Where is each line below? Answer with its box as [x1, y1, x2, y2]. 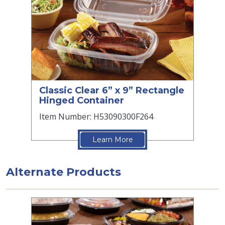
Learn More [92, 135, 133, 144]
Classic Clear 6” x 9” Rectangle [39, 84, 184, 96]
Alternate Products [6, 165, 121, 179]
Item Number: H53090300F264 [39, 110, 153, 122]
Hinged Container [39, 94, 124, 106]
